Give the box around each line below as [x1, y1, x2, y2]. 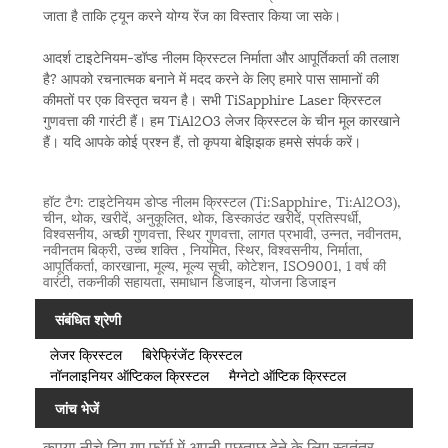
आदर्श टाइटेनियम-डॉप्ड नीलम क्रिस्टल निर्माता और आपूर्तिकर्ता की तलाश [42, 45, 399, 67]
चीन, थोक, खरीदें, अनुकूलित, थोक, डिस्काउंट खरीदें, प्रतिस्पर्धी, [42, 205, 362, 227]
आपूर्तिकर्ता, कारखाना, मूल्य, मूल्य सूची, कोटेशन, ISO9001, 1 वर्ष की [42, 253, 386, 275]
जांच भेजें [55, 397, 99, 419]
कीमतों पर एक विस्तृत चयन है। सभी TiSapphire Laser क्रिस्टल [42, 87, 381, 109]
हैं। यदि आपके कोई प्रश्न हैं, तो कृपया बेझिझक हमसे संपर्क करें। [42, 129, 361, 151]
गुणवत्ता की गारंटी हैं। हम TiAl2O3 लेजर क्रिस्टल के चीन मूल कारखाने [42, 108, 400, 130]
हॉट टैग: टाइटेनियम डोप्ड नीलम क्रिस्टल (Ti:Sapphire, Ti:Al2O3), [42, 189, 401, 211]
